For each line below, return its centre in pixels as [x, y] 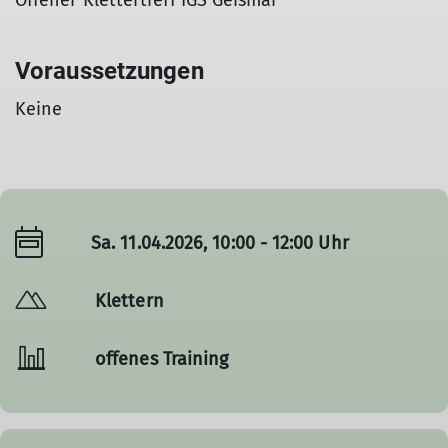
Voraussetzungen [109, 71]
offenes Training [162, 358]
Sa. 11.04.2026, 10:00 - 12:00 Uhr [220, 242]
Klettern [129, 300]
